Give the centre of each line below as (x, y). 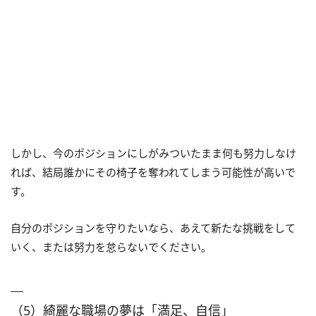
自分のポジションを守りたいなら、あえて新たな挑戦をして (153, 227)
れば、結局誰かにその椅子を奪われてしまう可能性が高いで (153, 172)
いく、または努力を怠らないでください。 (111, 247)
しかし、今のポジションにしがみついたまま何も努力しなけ (153, 153)
